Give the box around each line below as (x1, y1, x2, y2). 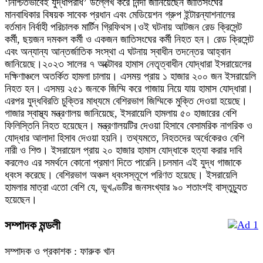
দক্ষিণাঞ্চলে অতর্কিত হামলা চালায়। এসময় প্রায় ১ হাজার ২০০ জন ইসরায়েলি (5, 70, 256, 83)
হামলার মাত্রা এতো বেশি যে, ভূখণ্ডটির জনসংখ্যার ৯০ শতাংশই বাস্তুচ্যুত (5, 181, 247, 194)
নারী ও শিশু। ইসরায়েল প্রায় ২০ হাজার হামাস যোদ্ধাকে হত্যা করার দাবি (5, 144, 242, 157)
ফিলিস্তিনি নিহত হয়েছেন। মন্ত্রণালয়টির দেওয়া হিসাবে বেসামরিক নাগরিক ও (5, 120, 252, 132)
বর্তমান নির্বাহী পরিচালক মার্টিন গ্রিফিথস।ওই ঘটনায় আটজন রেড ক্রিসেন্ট (5, 21, 242, 33)
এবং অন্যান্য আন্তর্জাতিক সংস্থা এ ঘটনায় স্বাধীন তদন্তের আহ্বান (5, 46, 231, 58)
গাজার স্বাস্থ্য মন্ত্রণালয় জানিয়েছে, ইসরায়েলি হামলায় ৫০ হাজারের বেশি (5, 107, 237, 120)
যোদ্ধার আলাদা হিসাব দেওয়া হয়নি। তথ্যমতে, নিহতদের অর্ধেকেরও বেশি (5, 132, 244, 144)
